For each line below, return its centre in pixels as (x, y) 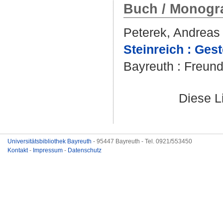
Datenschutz (85, 150)
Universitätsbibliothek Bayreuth (50, 141)
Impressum (49, 150)
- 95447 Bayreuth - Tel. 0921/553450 (143, 141)
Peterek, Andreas (172, 32)
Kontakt (18, 150)
